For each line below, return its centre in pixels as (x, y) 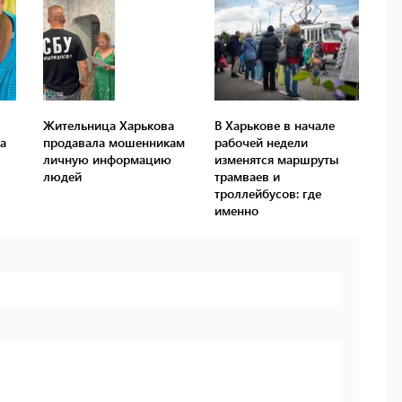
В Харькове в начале (274, 125)
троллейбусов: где (267, 193)
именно (236, 210)
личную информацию (108, 159)
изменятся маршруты (276, 159)
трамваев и (247, 176)
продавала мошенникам (114, 142)
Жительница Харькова (109, 125)
